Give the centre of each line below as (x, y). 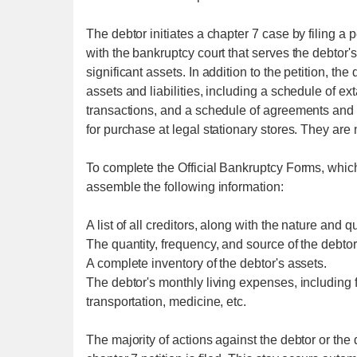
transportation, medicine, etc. (167, 302)
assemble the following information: (185, 187)
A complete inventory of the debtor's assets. (207, 263)
